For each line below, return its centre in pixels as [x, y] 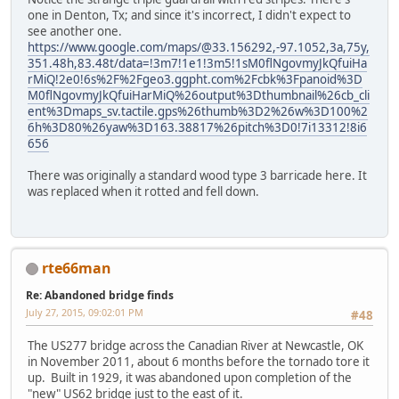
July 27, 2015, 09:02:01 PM [85, 312]
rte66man [77, 268]
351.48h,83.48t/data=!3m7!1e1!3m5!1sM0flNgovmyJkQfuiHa [197, 64]
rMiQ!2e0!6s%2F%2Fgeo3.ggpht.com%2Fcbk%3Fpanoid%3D [195, 80]
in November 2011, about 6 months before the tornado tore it [199, 362]
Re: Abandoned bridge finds [100, 295]
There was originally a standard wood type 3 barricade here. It [197, 176]
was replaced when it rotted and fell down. [143, 192]
